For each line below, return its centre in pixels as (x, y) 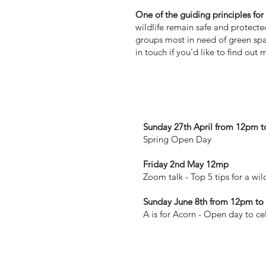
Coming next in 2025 (199, 98)
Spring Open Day (177, 139)
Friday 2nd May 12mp (186, 164)
